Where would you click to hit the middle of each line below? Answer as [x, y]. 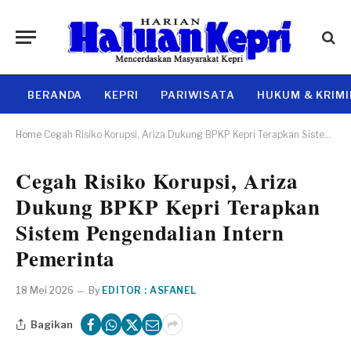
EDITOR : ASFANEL [149, 290]
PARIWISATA [198, 94]
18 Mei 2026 [45, 290]
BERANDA [55, 94]
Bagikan [52, 324]
